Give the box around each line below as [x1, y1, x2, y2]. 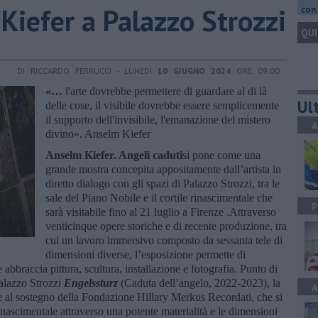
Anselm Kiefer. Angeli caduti [45, 148, 182, 161]
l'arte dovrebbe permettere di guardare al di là [65, 84, 267, 97]
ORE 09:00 [231, 65, 280, 76]
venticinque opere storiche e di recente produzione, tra [45, 219, 287, 232]
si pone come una [182, 148, 261, 161]
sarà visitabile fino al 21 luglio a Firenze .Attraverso [45, 205, 276, 218]
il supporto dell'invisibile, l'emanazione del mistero [45, 113, 270, 126]
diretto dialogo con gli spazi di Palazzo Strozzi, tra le [45, 177, 280, 190]
